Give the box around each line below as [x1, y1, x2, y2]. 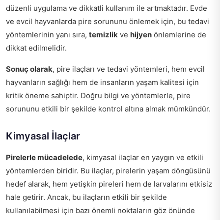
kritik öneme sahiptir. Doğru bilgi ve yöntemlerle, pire [6, 91, 191, 101]
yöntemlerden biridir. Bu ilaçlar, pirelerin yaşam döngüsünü [6, 166, 211, 176]
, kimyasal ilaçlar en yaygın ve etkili [82, 153, 203, 163]
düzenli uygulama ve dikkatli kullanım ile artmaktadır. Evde [6, 3, 207, 13]
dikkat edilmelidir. [6, 43, 67, 53]
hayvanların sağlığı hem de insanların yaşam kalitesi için [6, 78, 199, 87]
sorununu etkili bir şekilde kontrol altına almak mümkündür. [6, 104, 211, 114]
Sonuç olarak [6, 64, 53, 74]
